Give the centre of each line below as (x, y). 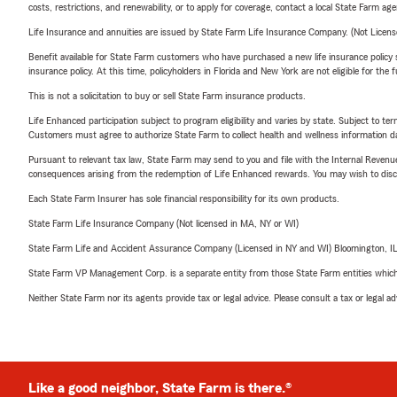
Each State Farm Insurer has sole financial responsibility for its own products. (184, 198)
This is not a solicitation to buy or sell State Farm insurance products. (167, 96)
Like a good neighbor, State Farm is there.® (160, 388)
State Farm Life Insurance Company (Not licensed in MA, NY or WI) (163, 223)
